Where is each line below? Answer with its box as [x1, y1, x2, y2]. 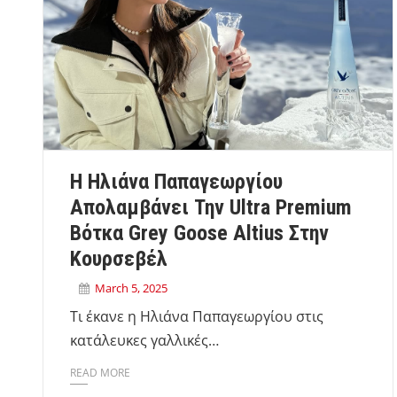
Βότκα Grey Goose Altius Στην [70, 220, 329, 245]
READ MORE [70, 364, 130, 380]
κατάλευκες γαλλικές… [70, 330, 219, 350]
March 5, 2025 [95, 279, 167, 296]
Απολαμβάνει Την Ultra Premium [70, 194, 352, 220]
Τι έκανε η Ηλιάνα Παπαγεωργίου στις [70, 306, 323, 326]
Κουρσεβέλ [70, 245, 167, 271]
